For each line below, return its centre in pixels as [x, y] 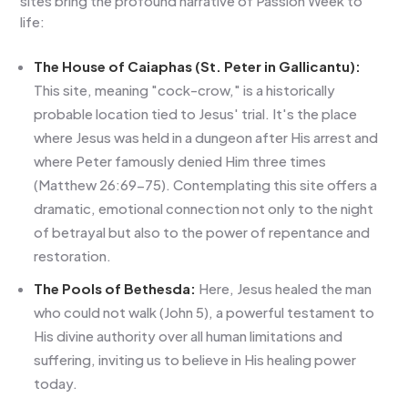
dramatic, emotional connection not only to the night [204, 208]
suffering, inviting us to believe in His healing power [195, 359]
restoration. [73, 255]
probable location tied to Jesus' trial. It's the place [196, 113]
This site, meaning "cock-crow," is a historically [185, 89]
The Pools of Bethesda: [115, 288]
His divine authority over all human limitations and [189, 335]
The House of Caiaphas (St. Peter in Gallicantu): [198, 66]
